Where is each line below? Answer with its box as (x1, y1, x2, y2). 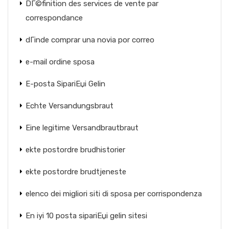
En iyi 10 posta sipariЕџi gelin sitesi (26, 211, 147, 220)
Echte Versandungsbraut (26, 101, 113, 110)
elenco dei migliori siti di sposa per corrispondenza (26, 189, 202, 198)
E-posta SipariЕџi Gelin (26, 79, 105, 88)
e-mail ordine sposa (26, 57, 95, 66)
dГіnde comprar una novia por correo (26, 35, 154, 44)
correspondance (26, 13, 83, 22)
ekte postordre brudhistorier (26, 145, 125, 154)
